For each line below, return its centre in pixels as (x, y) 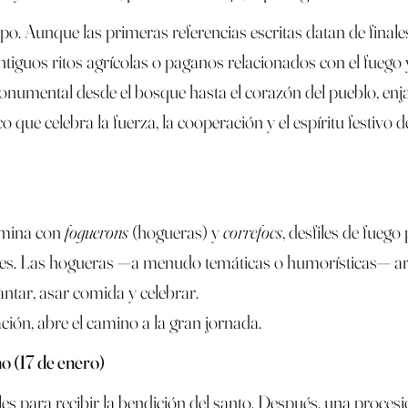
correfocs (253, 231)
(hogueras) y (176, 231)
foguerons (97, 231)
